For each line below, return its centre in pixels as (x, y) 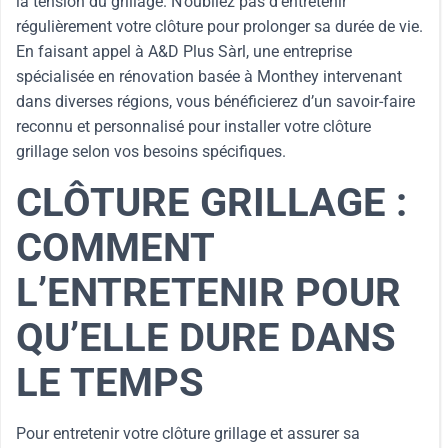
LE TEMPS (110, 382)
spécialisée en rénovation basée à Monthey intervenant (209, 76)
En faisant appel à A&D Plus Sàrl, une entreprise (184, 51)
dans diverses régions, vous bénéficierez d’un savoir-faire (215, 101)
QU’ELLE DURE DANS (206, 337)
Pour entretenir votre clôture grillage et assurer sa (188, 433)
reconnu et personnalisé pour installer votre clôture (193, 126)
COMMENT (115, 247)
